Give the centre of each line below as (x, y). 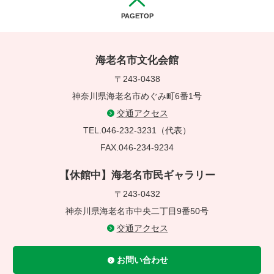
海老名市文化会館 (137, 60)
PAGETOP (137, 16)
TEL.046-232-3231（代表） (137, 130)
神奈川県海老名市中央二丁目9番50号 (137, 211)
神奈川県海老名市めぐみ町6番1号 (137, 96)
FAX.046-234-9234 (137, 147)
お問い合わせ (142, 260)
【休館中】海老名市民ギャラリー (137, 175)
